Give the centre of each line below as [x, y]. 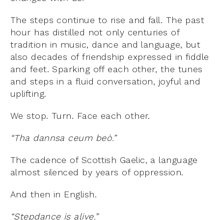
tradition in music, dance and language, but [106, 45]
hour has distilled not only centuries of [95, 32]
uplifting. [28, 94]
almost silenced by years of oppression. [97, 172]
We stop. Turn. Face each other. [80, 116]
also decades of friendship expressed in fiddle [110, 57]
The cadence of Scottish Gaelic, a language [104, 160]
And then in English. [54, 194]
